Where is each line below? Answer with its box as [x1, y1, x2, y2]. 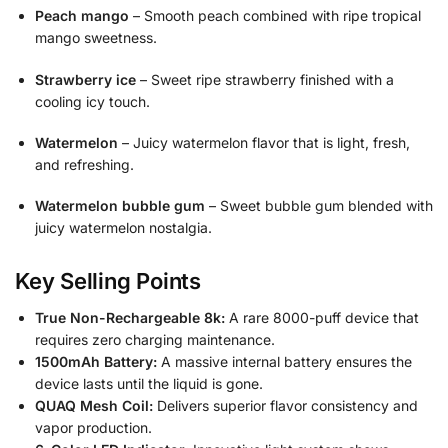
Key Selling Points [15, 267, 202, 294]
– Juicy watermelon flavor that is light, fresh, [118, 133, 410, 151]
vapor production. [35, 418, 152, 436]
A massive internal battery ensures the [157, 352, 412, 370]
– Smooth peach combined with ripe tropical [129, 7, 421, 25]
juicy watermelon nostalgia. [35, 219, 212, 237]
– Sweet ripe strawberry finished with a [136, 70, 394, 88]
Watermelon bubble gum [35, 197, 205, 215]
